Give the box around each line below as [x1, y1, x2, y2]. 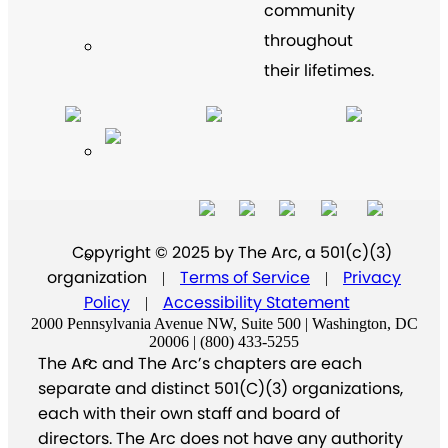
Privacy [343, 265, 401, 289]
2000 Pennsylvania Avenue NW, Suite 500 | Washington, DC [30, 314, 418, 332]
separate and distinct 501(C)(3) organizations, [38, 376, 403, 400]
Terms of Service [180, 265, 310, 289]
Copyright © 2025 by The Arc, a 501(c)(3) [71, 240, 392, 264]
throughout [264, 28, 353, 52]
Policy [83, 290, 130, 314]
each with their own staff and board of [38, 401, 340, 425]
